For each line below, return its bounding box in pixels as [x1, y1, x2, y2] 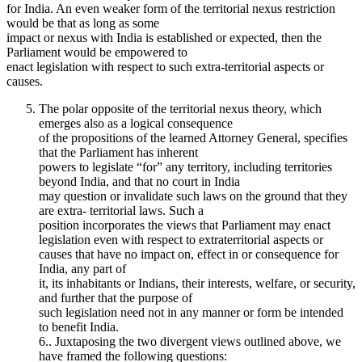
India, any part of [39, 261, 126, 276]
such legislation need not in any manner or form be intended [39, 305, 343, 319]
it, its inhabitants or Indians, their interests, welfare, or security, [39, 276, 356, 290]
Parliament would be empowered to [6, 44, 187, 59]
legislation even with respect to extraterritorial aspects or [39, 232, 323, 246]
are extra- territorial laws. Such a [39, 203, 204, 217]
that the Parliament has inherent [39, 145, 198, 159]
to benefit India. [39, 319, 119, 334]
